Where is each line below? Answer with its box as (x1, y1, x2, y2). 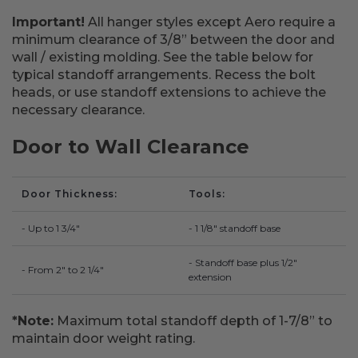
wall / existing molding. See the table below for (12, 50, 313, 65)
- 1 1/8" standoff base (189, 222, 280, 234)
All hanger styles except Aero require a (85, 14, 336, 30)
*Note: (12, 313, 54, 328)
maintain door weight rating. (12, 331, 195, 346)
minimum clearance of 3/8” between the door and (12, 32, 335, 47)
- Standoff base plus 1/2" (189, 257, 297, 268)
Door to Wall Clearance (12, 135, 249, 158)
